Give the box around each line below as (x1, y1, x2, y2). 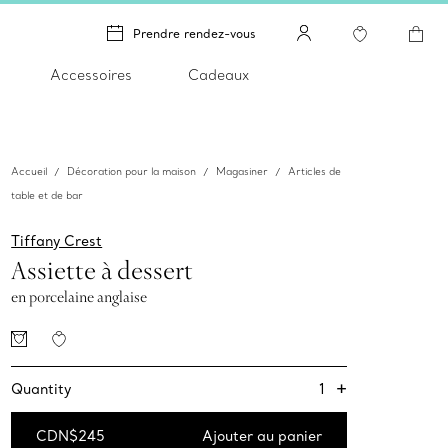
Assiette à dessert (11, 253, 194, 288)
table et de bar (11, 189, 84, 203)
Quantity (11, 380, 72, 399)
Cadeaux (187, 66, 249, 84)
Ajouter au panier (202, 427, 323, 446)
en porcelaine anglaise (11, 287, 148, 308)
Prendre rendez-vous (133, 25, 256, 41)
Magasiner (216, 165, 269, 179)
